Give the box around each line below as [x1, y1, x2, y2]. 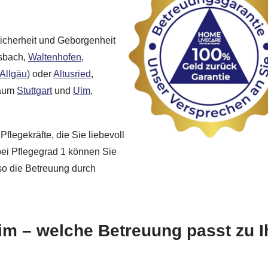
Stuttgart [17, 86, 52, 96]
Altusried [53, 69, 91, 80]
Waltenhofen [28, 52, 81, 63]
